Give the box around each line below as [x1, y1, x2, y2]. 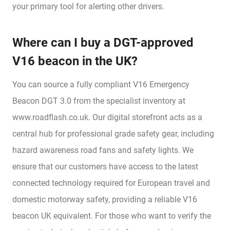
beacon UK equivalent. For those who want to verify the [12, 210, 211, 221]
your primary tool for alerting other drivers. [12, 1, 164, 11]
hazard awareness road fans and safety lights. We [12, 145, 194, 155]
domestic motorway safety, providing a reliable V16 [12, 194, 197, 204]
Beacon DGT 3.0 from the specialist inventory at [12, 95, 185, 106]
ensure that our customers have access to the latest [12, 161, 198, 171]
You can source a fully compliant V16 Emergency [12, 79, 189, 89]
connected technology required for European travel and [12, 178, 210, 188]
